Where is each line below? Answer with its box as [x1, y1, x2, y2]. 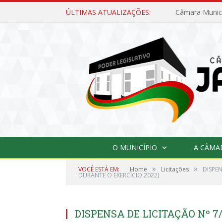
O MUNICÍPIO [112, 142, 157, 152]
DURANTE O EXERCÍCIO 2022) [78, 170, 159, 179]
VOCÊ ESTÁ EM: [78, 165, 119, 173]
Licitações [161, 165, 189, 173]
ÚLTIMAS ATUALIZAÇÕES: [66, 7, 151, 17]
